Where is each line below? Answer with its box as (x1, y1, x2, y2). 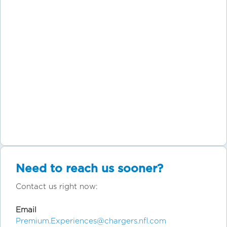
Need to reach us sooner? (16, 161, 163, 175)
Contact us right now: (16, 182, 98, 192)
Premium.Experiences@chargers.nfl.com (16, 216, 166, 226)
